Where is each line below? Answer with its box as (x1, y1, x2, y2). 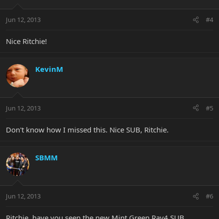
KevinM (35, 64, 63, 74)
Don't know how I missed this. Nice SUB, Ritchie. (6, 124, 169, 134)
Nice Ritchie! (6, 36, 47, 46)
